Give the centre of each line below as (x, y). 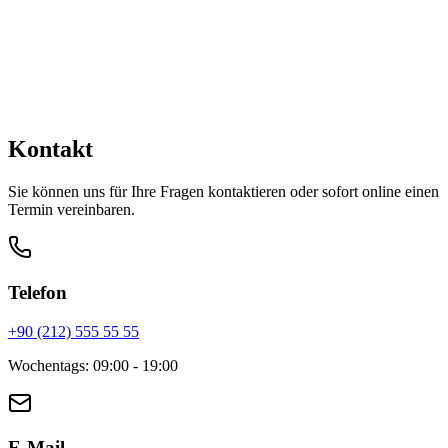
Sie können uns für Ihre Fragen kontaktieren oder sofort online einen (223, 192)
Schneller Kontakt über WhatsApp (117, 122)
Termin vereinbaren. (71, 210)
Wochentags (46, 365)
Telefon (37, 292)
